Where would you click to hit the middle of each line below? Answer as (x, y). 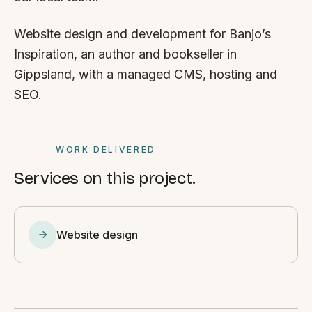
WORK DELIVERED (106, 149)
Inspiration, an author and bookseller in (125, 54)
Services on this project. (105, 178)
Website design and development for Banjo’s (142, 34)
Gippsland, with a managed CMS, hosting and (146, 74)
